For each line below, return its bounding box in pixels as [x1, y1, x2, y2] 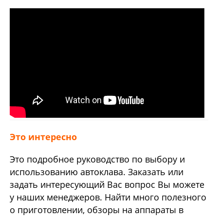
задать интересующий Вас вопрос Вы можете [10, 179, 204, 191]
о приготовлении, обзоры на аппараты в [10, 204, 183, 216]
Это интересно [10, 130, 77, 143]
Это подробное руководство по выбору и [10, 153, 185, 165]
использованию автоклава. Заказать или [10, 166, 183, 178]
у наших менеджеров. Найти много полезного [10, 191, 206, 203]
